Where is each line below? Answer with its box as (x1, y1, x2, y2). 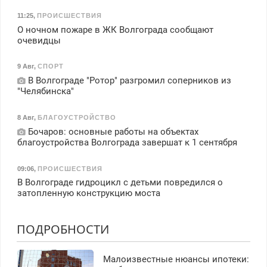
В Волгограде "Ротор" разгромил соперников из (25, 75, 231, 86)
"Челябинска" (17, 86, 74, 97)
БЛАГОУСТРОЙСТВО (37, 114, 116, 122)
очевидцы (17, 35, 61, 46)
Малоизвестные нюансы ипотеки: (103, 253, 249, 265)
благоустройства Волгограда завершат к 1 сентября (17, 136, 237, 148)
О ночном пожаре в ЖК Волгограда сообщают (17, 24, 213, 35)
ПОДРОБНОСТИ (16, 221, 109, 238)
